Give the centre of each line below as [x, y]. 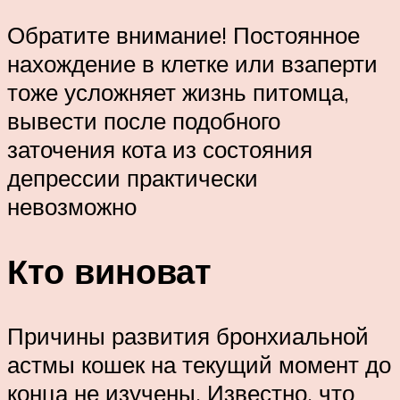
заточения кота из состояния [160, 150]
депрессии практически [133, 178]
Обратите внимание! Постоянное [183, 35]
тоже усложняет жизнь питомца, [178, 92]
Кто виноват [109, 271]
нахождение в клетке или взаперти [192, 64]
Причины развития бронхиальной [188, 335]
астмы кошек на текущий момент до [199, 364]
